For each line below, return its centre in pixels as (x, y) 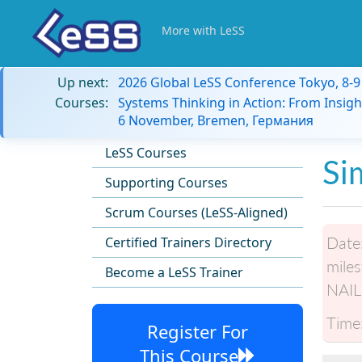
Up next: (83, 82)
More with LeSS (203, 30)
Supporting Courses (166, 183)
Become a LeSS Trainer (174, 272)
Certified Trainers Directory (188, 242)
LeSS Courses (146, 153)
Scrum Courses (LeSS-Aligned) (196, 213)
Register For (198, 331)
